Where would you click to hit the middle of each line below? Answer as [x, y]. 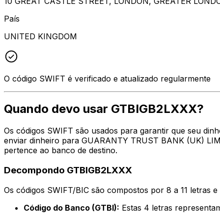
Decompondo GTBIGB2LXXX [68, 170]
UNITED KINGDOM [41, 36]
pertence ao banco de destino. [61, 151]
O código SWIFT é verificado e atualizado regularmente [107, 78]
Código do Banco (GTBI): [71, 207]
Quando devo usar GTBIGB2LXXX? [104, 109]
